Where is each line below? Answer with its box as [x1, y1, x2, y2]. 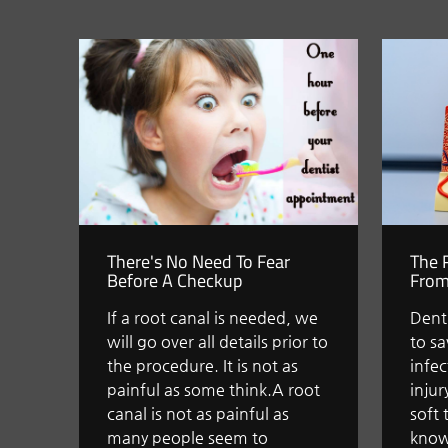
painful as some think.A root [107, 380, 321, 400]
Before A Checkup [107, 267, 243, 295]
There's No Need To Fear [107, 248, 291, 276]
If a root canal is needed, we [107, 308, 319, 328]
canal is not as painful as [107, 404, 290, 424]
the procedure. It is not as [107, 356, 299, 376]
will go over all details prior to [107, 332, 329, 352]
